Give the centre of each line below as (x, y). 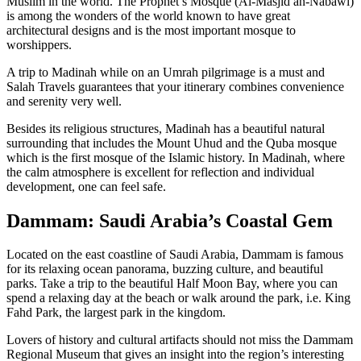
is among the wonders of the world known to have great (148, 15)
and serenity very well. (64, 101)
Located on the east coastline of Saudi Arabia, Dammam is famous (175, 255)
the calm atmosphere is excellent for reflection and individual (160, 172)
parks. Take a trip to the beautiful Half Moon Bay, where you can (172, 284)
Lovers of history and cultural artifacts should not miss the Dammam (180, 340)
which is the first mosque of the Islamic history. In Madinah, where (176, 157)
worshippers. (39, 44)
